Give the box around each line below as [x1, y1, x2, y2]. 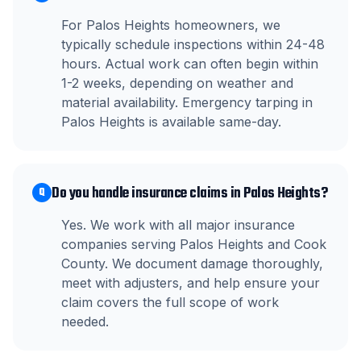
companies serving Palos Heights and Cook [61, 236, 326, 252]
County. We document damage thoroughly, [61, 255, 323, 272]
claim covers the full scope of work [61, 294, 279, 310]
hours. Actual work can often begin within [61, 56, 318, 72]
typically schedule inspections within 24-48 [61, 36, 325, 52]
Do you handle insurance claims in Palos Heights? [52, 182, 327, 205]
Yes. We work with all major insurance [61, 217, 295, 233]
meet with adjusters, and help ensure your [61, 275, 320, 291]
